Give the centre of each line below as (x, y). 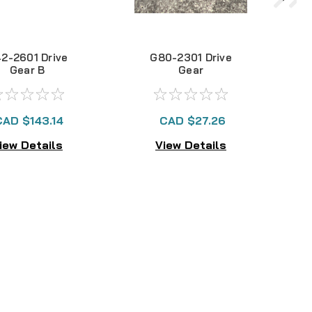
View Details (191, 145)
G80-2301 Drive (191, 57)
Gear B (27, 70)
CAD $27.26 (192, 120)
